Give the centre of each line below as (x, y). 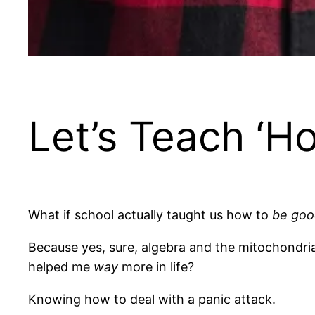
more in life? (156, 267)
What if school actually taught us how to (150, 215)
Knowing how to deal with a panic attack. (152, 300)
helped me (61, 267)
